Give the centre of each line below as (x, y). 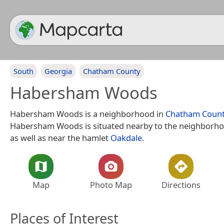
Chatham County (112, 71)
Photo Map (111, 185)
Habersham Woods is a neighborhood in (88, 114)
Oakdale (126, 138)
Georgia (58, 71)
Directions (181, 185)
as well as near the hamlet (60, 138)
